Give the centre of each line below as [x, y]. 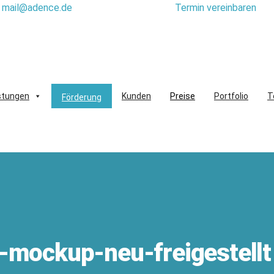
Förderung [81, 98]
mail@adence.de [37, 8]
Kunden [136, 96]
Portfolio [231, 96]
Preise [182, 96]
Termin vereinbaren [215, 8]
